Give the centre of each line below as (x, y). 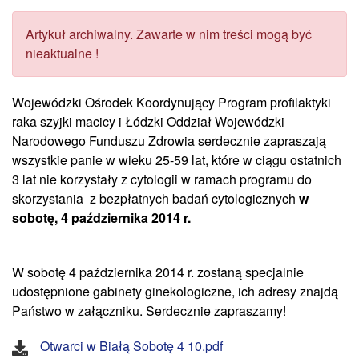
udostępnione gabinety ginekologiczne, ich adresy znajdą (175, 291)
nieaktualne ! (62, 53)
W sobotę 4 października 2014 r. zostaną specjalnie (158, 272)
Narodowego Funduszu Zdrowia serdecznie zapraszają (169, 141)
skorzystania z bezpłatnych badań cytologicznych (155, 198)
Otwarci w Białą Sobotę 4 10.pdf (131, 346)
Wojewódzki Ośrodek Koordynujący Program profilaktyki (171, 102)
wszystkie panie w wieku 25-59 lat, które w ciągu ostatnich (177, 160)
